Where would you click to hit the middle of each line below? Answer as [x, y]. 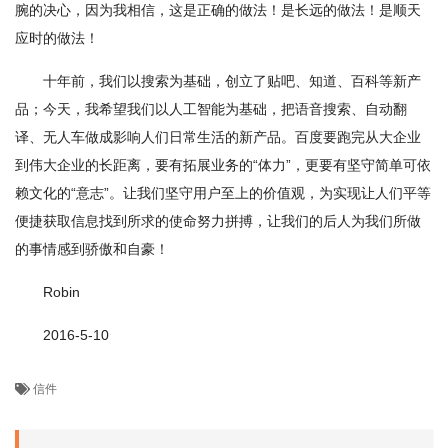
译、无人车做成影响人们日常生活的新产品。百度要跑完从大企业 [218, 137]
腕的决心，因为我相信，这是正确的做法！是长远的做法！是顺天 [218, 10]
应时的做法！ [57, 38]
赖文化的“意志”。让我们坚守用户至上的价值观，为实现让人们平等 [223, 193]
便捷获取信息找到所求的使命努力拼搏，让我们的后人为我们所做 [218, 221]
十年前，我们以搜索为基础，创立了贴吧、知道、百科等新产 [232, 81]
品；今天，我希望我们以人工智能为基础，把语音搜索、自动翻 [211, 109]
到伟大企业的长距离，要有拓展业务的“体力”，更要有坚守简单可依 [223, 165]
